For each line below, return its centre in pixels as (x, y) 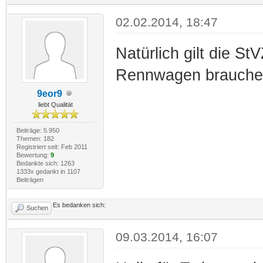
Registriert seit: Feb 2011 (52, 146)
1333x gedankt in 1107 (48, 171)
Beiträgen (30, 179)
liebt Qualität (55, 104)
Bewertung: (33, 155)
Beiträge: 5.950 (38, 130)
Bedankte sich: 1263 (45, 163)
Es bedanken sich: (79, 205)
